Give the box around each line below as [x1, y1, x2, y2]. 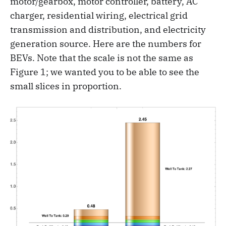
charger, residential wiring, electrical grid [10, 9, 188, 21]
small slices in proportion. [10, 80, 122, 92]
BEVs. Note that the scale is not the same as [10, 51, 193, 64]
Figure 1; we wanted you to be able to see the [10, 66, 199, 78]
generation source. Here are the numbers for [10, 37, 201, 49]
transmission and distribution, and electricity [10, 23, 206, 35]
